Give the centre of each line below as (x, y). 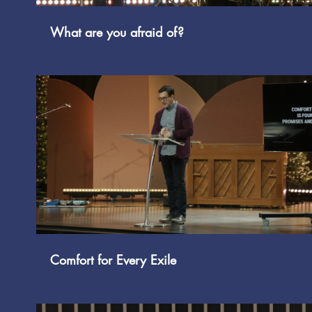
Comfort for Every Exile (113, 259)
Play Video (194, 155)
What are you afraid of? (117, 32)
